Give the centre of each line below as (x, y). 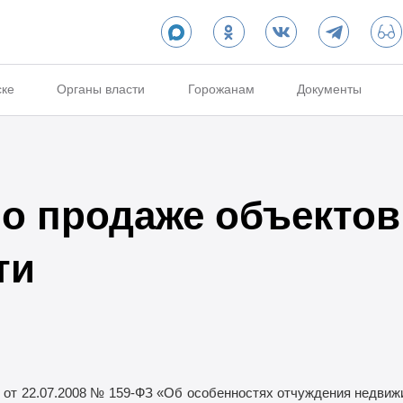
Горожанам (221, 90)
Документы (330, 90)
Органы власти (101, 90)
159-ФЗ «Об (145, 393)
